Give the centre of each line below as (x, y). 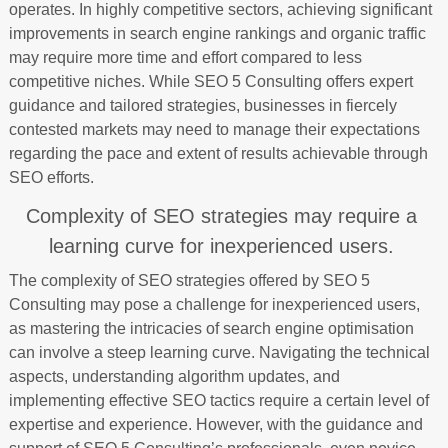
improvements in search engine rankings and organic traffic (217, 33)
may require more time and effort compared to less (185, 57)
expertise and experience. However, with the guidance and (215, 424)
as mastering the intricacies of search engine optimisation (211, 328)
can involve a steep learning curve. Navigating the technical (219, 352)
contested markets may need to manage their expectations (214, 129)
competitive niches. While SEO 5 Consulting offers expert (210, 81)
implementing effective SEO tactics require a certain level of (218, 400)
